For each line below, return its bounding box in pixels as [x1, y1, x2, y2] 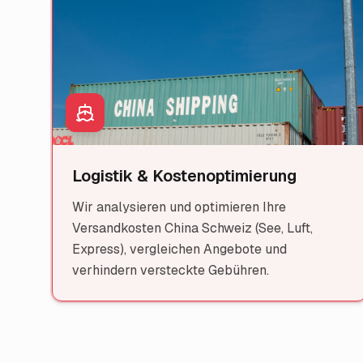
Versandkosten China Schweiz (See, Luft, [72, 220, 313, 237]
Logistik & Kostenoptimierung [72, 165, 297, 186]
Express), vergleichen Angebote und [72, 241, 287, 258]
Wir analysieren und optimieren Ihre [72, 199, 286, 216]
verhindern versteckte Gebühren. [72, 262, 269, 279]
